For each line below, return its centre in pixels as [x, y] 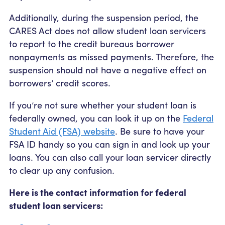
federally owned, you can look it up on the [96, 118]
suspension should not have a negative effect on [108, 69]
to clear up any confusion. [62, 170]
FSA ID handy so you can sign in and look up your [109, 144]
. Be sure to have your [160, 131]
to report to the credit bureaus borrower [92, 43]
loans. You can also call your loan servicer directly [110, 157]
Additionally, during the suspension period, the [104, 17]
